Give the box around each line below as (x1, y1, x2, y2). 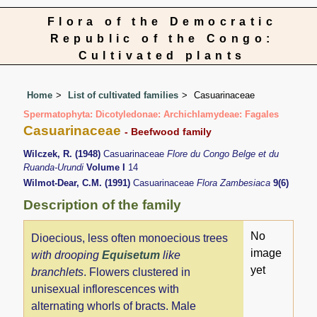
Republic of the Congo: (50, 33, 275, 45)
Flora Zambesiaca (197, 177, 274, 188)
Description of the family (23, 197, 182, 212)
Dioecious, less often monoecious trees (31, 231, 229, 244)
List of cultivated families (68, 89, 179, 100)
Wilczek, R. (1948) (23, 149, 104, 160)
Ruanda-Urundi (23, 162, 87, 173)
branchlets (31, 265, 84, 278)
